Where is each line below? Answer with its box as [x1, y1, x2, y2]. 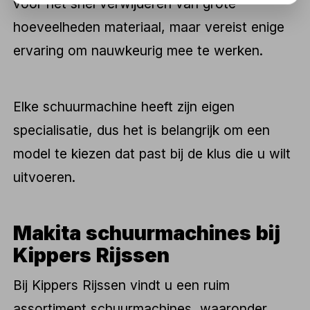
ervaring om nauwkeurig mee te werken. [13, 42, 264, 59]
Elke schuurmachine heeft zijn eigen [13, 98, 235, 116]
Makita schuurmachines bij [13, 221, 281, 246]
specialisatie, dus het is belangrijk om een [13, 122, 271, 139]
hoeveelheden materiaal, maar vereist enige [13, 18, 285, 35]
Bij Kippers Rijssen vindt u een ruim [13, 276, 230, 293]
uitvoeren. [13, 169, 76, 186]
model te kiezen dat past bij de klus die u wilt [13, 145, 291, 163]
